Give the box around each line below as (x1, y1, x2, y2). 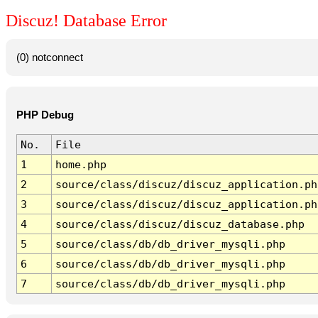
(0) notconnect (16, 51, 83, 63)
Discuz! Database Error (6, 11, 167, 31)
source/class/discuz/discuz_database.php (55, 218, 305, 231)
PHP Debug (16, 109, 74, 121)
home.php (55, 158, 106, 171)
